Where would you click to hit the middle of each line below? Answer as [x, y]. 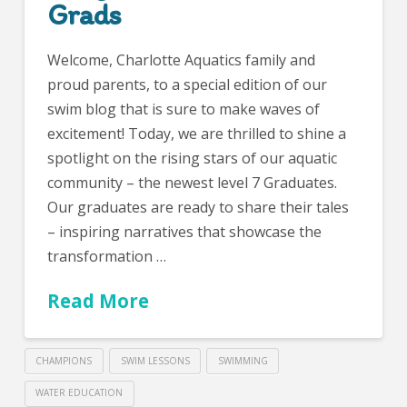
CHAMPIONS [64, 360]
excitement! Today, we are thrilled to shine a [196, 133]
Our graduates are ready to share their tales [198, 207]
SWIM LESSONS [155, 360]
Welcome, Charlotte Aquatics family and [181, 60]
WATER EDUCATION [79, 393]
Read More [98, 300]
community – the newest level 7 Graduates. [192, 182]
